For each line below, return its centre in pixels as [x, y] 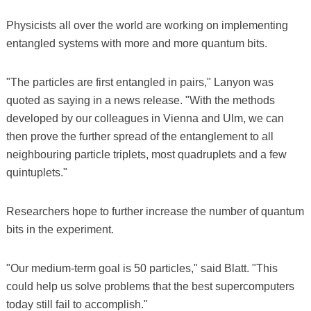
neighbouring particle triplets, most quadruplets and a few [146, 154]
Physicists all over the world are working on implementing [147, 25]
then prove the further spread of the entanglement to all [140, 136]
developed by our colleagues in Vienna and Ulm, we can [145, 118]
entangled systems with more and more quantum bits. [136, 43]
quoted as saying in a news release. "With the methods [140, 100]
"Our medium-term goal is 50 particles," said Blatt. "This [142, 268]
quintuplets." [36, 172]
